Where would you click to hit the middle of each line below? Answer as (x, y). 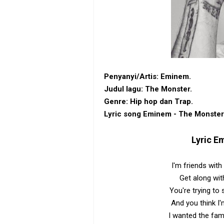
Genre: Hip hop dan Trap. (148, 101)
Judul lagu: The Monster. (148, 89)
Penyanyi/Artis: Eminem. (147, 76)
